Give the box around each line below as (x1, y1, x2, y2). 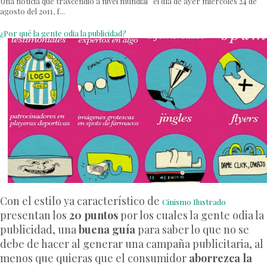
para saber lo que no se (135, 222, 249, 237)
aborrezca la (189, 250, 252, 265)
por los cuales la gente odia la (118, 207, 264, 222)
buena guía (79, 222, 135, 237)
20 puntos (69, 207, 118, 222)
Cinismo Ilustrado (162, 196, 226, 207)
